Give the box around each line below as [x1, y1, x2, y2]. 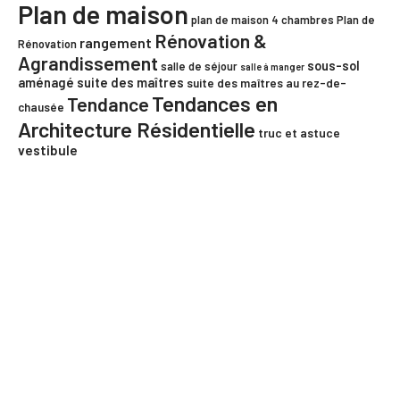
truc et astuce [258, 125, 340, 140]
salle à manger [240, 61, 304, 72]
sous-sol [307, 57, 360, 73]
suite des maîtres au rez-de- [187, 76, 346, 90]
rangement [79, 34, 152, 51]
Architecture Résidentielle [18, 116, 255, 142]
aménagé [18, 74, 74, 90]
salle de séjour [161, 59, 237, 73]
